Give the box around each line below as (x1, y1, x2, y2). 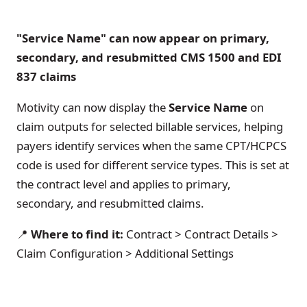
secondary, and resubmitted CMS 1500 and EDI (16, 49, 282, 66)
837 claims (16, 69, 76, 85)
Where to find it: (28, 226, 123, 243)
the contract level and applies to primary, (16, 176, 231, 193)
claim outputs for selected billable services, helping (16, 119, 283, 135)
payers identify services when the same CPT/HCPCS (16, 138, 286, 154)
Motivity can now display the (16, 99, 169, 116)
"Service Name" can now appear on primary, (16, 30, 269, 47)
